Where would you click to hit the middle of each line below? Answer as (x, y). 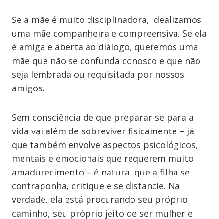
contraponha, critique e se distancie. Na (96, 186)
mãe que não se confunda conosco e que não (106, 61)
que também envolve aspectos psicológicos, (105, 145)
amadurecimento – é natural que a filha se (101, 172)
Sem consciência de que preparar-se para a (103, 117)
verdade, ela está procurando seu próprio (100, 199)
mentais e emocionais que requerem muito (103, 158)
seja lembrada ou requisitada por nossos (98, 74)
